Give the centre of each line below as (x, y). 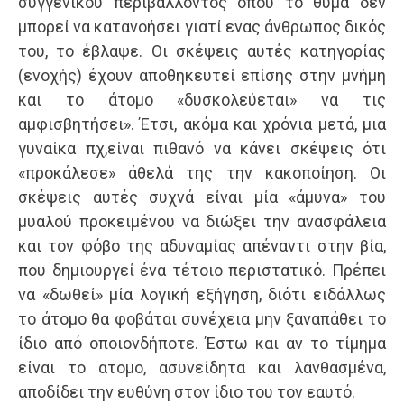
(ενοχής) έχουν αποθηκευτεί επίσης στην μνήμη (202, 76)
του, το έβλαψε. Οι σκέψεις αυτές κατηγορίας (202, 51)
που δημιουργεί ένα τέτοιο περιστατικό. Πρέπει (202, 271)
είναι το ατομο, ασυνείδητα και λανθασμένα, (202, 368)
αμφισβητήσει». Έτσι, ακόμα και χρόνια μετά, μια (202, 124)
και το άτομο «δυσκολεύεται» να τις (202, 100)
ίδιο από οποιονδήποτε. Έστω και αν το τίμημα (202, 344)
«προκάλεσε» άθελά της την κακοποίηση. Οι (202, 173)
